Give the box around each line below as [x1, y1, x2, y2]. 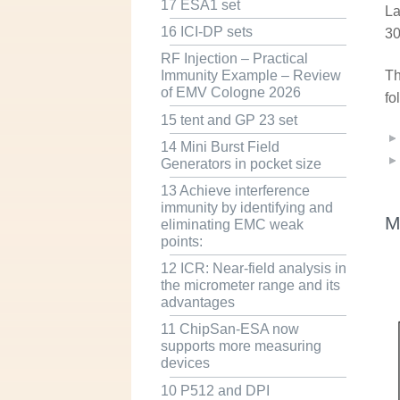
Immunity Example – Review [160, 68, 341, 84]
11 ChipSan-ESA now [160, 321, 299, 337]
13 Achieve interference [160, 183, 310, 199]
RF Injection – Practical [160, 51, 308, 67]
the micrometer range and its [160, 278, 340, 294]
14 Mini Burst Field [160, 138, 279, 154]
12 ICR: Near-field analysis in [160, 261, 346, 277]
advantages [160, 295, 235, 311]
